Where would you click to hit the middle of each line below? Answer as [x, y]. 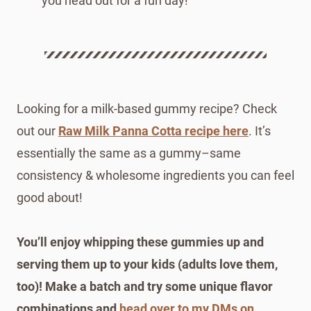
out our [36, 131]
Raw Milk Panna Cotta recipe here [153, 131]
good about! [50, 197]
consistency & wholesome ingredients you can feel [155, 175]
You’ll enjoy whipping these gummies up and [140, 242]
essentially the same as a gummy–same [129, 153]
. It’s [260, 131]
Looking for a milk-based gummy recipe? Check [147, 108]
